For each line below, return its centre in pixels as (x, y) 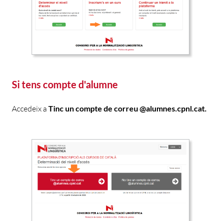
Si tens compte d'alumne (65, 84)
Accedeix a (30, 108)
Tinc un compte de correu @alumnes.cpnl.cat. (128, 108)
